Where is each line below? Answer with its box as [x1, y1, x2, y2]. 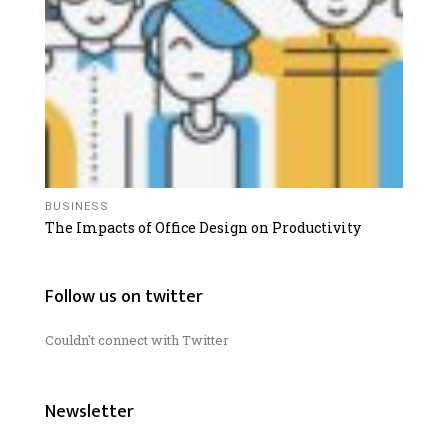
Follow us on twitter [45, 281, 203, 312]
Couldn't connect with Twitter [45, 330, 229, 349]
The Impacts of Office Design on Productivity [45, 217, 361, 237]
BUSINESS [45, 199, 109, 213]
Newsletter [45, 396, 134, 427]
